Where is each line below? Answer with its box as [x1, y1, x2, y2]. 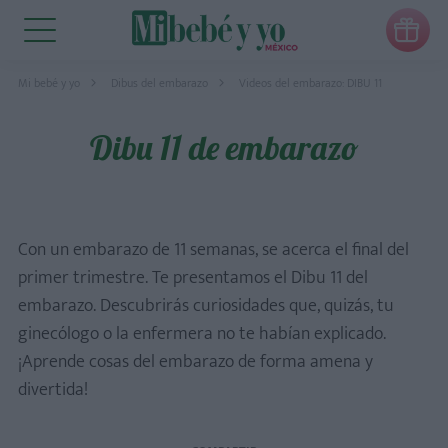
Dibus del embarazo [111, 73, 208, 93]
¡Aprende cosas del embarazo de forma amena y [18, 347, 373, 377]
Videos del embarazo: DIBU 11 [239, 73, 382, 93]
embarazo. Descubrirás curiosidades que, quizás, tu [18, 291, 394, 321]
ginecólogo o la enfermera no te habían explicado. [18, 319, 386, 349]
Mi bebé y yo [18, 73, 80, 93]
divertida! [18, 375, 88, 405]
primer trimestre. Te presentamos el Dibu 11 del [18, 263, 368, 293]
